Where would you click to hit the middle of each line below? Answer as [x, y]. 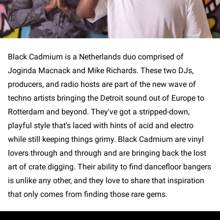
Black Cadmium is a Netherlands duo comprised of [96, 57]
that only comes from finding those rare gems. [89, 194]
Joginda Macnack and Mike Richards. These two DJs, [101, 71]
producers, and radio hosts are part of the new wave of [102, 84]
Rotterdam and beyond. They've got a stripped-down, [99, 112]
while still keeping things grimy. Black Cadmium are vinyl [106, 139]
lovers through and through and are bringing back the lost [107, 153]
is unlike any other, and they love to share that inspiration [106, 181]
